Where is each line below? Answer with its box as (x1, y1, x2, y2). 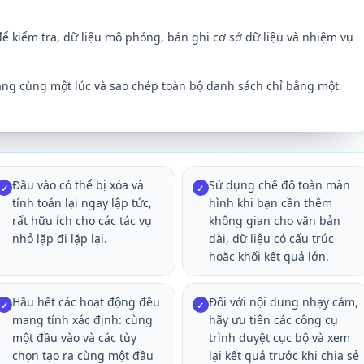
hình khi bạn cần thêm (208, 195, 332, 210)
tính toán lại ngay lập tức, (12, 195, 153, 210)
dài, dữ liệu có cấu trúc (208, 231, 334, 246)
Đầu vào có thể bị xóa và (12, 177, 145, 193)
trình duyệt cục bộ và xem (208, 330, 350, 345)
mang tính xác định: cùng (12, 312, 154, 327)
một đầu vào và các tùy (12, 330, 137, 345)
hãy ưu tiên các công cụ (208, 312, 338, 327)
